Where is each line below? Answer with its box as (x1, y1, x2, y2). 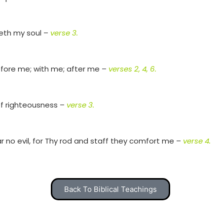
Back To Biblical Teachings (64, 184, 157, 194)
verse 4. (183, 135, 211, 146)
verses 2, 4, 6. (109, 64, 156, 74)
